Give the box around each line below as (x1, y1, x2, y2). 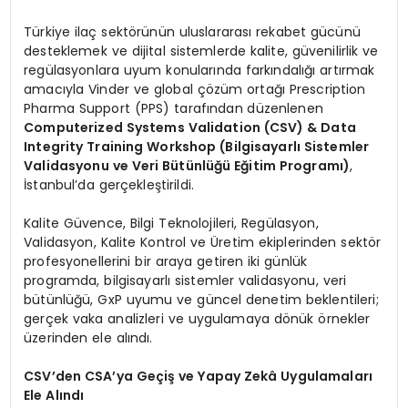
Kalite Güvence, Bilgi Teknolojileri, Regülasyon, (24, 214, 319, 233)
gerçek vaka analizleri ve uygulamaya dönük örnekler (24, 310, 371, 329)
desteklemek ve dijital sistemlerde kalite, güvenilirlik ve (24, 42, 379, 61)
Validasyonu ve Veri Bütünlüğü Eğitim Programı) (24, 157, 351, 176)
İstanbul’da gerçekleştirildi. (24, 176, 194, 195)
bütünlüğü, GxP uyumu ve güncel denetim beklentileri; (24, 291, 379, 310)
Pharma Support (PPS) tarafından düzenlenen (24, 99, 323, 118)
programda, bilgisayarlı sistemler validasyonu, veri (24, 271, 347, 291)
